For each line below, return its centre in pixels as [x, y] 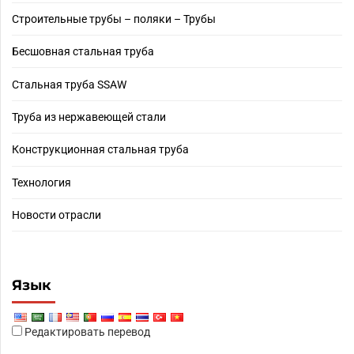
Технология [41, 182]
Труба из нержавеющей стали [89, 117]
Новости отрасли [56, 215]
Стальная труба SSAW [69, 84]
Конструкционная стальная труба [100, 150]
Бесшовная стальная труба [83, 52]
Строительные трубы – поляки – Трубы [114, 19]
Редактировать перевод [86, 332]
